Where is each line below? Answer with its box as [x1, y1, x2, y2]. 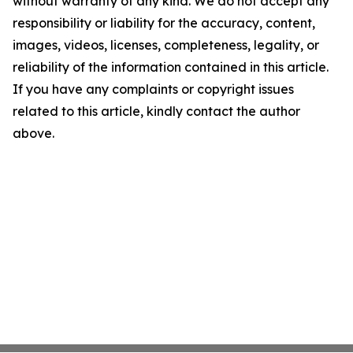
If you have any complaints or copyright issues [13, 81, 294, 98]
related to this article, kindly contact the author [13, 103, 300, 120]
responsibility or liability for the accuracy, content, [13, 15, 315, 32]
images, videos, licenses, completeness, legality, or [13, 37, 319, 54]
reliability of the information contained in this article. [13, 59, 329, 76]
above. [13, 125, 54, 142]
